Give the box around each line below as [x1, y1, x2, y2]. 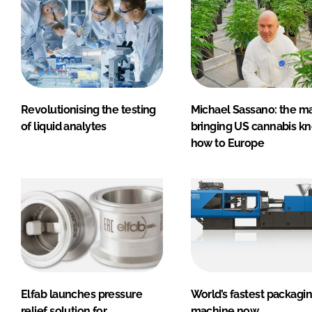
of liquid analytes [21, 119, 107, 133]
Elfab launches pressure [21, 288, 143, 302]
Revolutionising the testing [21, 102, 156, 116]
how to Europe [190, 136, 265, 150]
